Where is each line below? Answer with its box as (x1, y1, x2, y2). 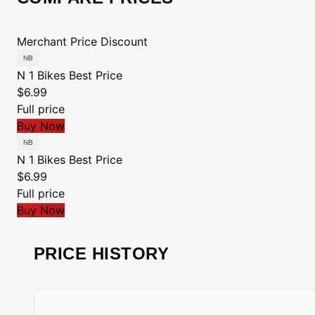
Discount (101, 34, 148, 49)
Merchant (17, 34, 67, 49)
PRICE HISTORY (34, 244, 169, 263)
